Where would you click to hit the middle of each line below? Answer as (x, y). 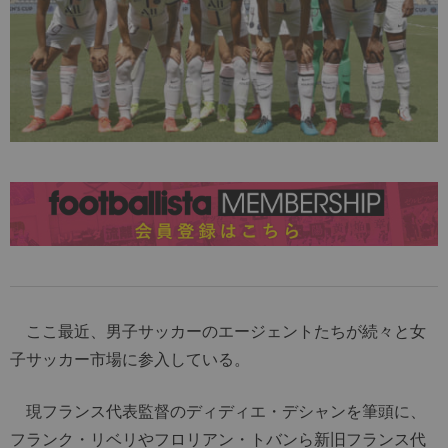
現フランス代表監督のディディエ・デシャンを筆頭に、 (218, 411)
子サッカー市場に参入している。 (130, 359)
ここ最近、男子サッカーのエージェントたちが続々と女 (218, 331)
